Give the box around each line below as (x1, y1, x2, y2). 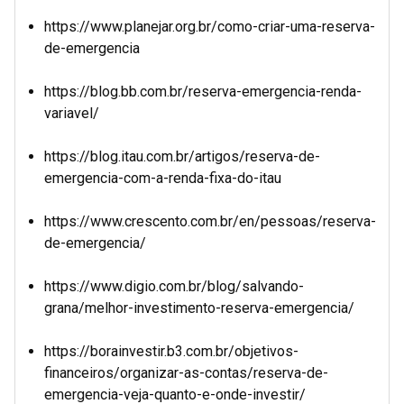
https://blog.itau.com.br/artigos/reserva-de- (44, 148, 320, 165)
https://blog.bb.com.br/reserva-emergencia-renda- (44, 83, 362, 100)
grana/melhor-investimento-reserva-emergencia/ (44, 299, 354, 317)
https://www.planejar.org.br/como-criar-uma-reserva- (44, 18, 375, 35)
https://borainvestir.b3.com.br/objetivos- (44, 343, 298, 360)
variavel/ (44, 105, 99, 122)
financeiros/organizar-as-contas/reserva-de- (44, 364, 328, 381)
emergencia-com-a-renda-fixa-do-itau (44, 170, 281, 187)
